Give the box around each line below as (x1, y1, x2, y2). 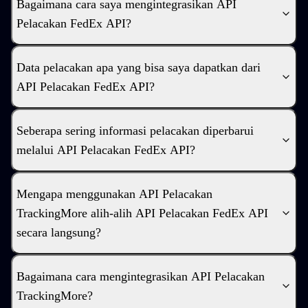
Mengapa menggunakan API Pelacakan (16, 187, 212, 201)
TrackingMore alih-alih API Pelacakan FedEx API (16, 206, 268, 220)
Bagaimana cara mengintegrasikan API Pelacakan (16, 269, 265, 283)
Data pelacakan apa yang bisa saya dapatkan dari (16, 60, 261, 74)
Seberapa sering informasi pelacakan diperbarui (16, 124, 254, 137)
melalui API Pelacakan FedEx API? (16, 143, 195, 157)
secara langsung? (16, 225, 101, 239)
